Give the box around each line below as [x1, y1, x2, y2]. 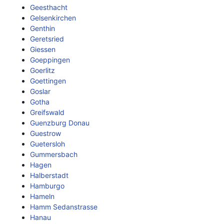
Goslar [30, 87, 50, 95]
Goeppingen [30, 55, 70, 64]
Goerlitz [30, 66, 55, 74]
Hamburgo [30, 181, 64, 190]
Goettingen [30, 76, 66, 85]
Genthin [30, 24, 55, 32]
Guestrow [30, 129, 61, 137]
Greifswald [30, 108, 64, 116]
